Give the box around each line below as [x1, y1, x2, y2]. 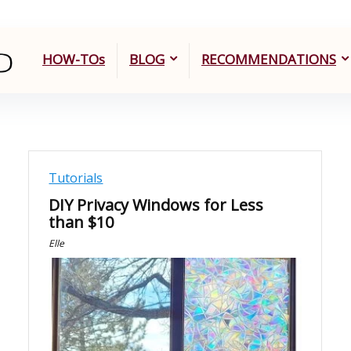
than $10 [49, 212, 114, 233]
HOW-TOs [42, 49, 105, 68]
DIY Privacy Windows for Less [49, 194, 264, 215]
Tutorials [49, 169, 103, 186]
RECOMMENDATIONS [201, 49, 336, 68]
